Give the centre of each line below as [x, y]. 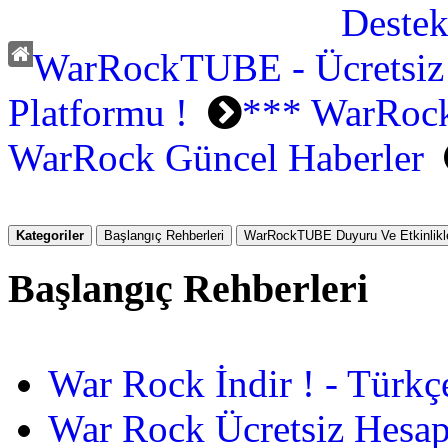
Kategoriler [50, 235]
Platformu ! [98, 112]
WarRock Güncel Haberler [216, 157]
